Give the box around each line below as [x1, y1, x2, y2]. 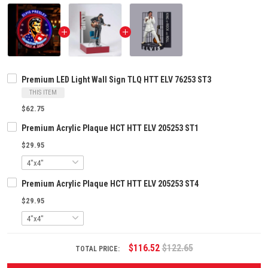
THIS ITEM [29, 89, 57, 97]
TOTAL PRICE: [75, 245, 121, 254]
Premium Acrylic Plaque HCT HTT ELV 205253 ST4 [22, 179, 199, 189]
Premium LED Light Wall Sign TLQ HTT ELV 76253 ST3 [22, 75, 211, 85]
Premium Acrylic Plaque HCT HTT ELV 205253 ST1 [22, 123, 199, 133]
